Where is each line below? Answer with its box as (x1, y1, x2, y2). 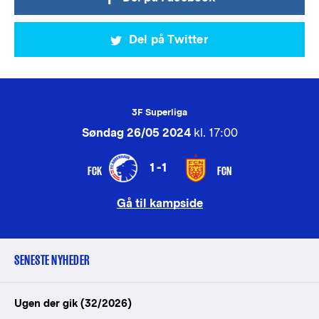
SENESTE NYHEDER (14, 253, 90, 268)
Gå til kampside (116, 197, 203, 210)
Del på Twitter (129, 33, 209, 46)
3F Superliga (132, 107, 187, 117)
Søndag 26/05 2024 (81, 126, 191, 140)
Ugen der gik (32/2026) (14, 297, 132, 309)
